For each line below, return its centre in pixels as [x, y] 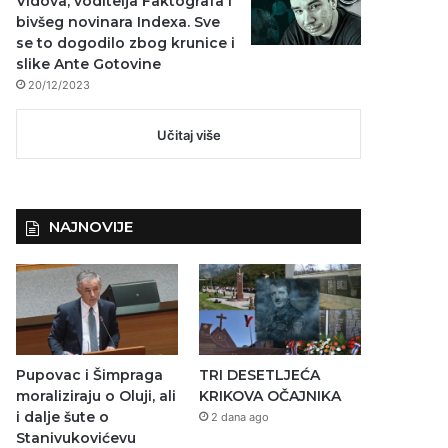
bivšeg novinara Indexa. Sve [118, 22]
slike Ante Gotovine [89, 64]
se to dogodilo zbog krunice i [126, 43]
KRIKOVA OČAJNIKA [269, 396]
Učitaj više [188, 135]
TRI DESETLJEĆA [259, 375]
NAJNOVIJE [91, 226]
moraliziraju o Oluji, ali [96, 396]
